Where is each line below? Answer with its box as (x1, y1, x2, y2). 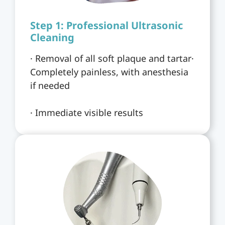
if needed (30, 79, 70, 91)
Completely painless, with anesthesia (30, 65, 188, 78)
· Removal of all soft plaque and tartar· (30, 52, 194, 64)
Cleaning (30, 30, 74, 44)
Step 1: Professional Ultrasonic (30, 18, 183, 32)
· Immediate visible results (30, 106, 143, 119)
